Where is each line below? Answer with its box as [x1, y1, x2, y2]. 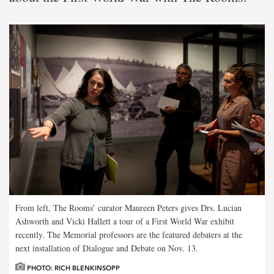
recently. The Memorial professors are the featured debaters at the [15, 228, 242, 240]
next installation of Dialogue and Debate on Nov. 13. [15, 242, 198, 254]
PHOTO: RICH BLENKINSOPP [25, 264, 120, 272]
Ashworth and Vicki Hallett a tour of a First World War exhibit [15, 215, 234, 227]
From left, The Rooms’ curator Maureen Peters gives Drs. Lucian [15, 201, 242, 213]
